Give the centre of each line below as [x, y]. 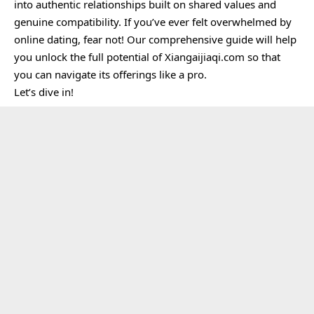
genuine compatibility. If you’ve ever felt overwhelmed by [153, 21]
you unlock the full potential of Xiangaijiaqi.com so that [147, 56]
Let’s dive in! [44, 91]
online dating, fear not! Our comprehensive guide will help [155, 39]
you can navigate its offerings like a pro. [110, 74]
